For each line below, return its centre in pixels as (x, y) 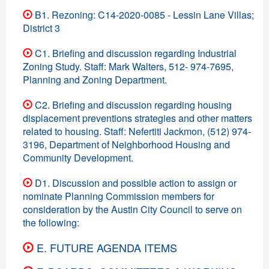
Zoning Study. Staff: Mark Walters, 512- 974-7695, (128, 66)
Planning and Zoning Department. (95, 79)
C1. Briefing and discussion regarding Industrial (134, 53)
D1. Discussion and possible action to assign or (134, 183)
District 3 (41, 28)
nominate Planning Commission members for (119, 196)
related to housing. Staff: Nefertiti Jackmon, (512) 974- (137, 131)
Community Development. (78, 157)
